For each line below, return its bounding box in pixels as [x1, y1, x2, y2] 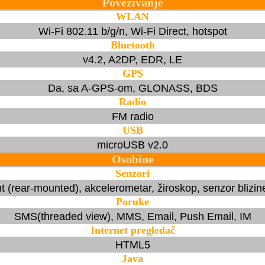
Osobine [111, 152, 154, 166]
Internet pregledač [90, 224, 175, 236]
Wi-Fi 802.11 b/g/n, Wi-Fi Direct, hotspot [38, 25, 227, 37]
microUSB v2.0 [97, 138, 168, 151]
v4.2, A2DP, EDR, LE [83, 53, 182, 66]
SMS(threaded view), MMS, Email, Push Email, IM [14, 210, 251, 222]
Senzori [115, 167, 150, 179]
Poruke [116, 195, 149, 208]
